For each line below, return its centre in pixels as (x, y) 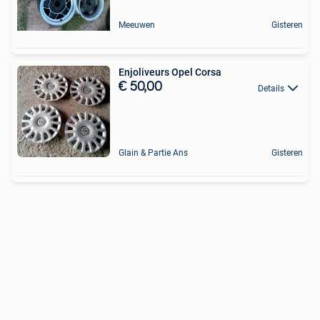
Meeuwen (137, 25)
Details (271, 88)
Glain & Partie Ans (153, 153)
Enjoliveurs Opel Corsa (170, 72)
